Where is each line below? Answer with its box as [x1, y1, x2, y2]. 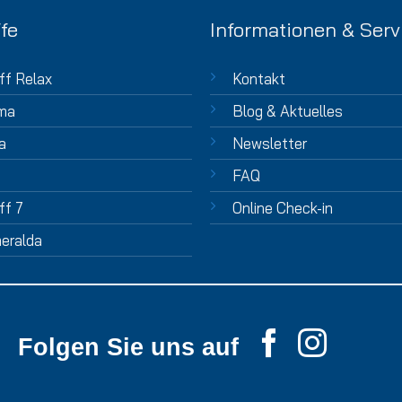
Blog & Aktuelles [232, 101, 343, 121]
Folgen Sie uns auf [18, 333, 239, 361]
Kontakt [232, 69, 285, 89]
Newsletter [232, 134, 307, 153]
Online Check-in [232, 198, 333, 218]
